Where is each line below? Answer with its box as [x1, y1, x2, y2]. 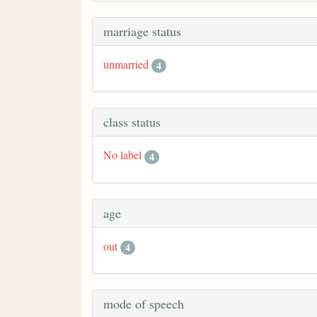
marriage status [103, 22, 181, 40]
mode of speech [103, 295, 184, 313]
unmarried [103, 56, 149, 71]
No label [103, 147, 142, 163]
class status [103, 113, 161, 131]
